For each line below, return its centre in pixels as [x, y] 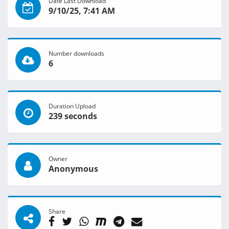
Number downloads [76, 53]
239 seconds [73, 116]
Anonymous [73, 169]
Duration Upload [72, 106]
